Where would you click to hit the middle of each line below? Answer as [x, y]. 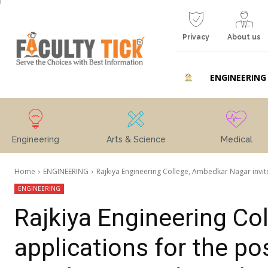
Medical [236, 139]
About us [244, 37]
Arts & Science [136, 139]
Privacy [196, 37]
